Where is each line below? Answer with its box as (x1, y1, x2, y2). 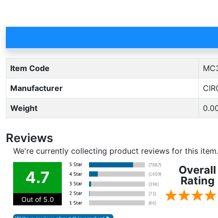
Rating (180, 174, 215, 187)
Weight (10, 103, 37, 113)
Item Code (10, 63, 50, 73)
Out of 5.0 (21, 195, 54, 204)
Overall (179, 163, 216, 176)
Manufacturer (10, 83, 63, 93)
